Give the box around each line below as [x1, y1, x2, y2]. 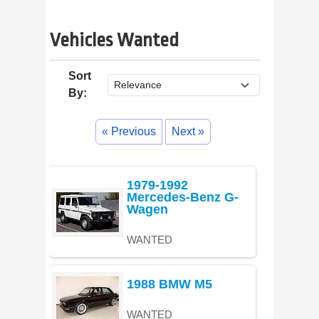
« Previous [102, 125, 157, 138]
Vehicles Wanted [50, 29, 179, 51]
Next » [172, 125, 205, 138]
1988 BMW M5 [127, 276, 213, 291]
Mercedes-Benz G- [127, 189, 239, 204]
